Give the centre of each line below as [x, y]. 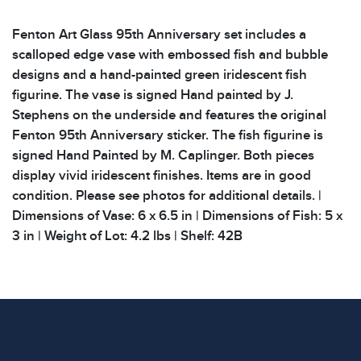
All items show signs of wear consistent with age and [171, 305]
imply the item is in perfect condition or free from [158, 345]
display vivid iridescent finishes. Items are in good [162, 176]
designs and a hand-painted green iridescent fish [160, 75]
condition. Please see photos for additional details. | [167, 196]
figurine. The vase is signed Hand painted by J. [153, 95]
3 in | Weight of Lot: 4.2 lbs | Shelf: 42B [127, 236]
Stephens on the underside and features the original [169, 115]
